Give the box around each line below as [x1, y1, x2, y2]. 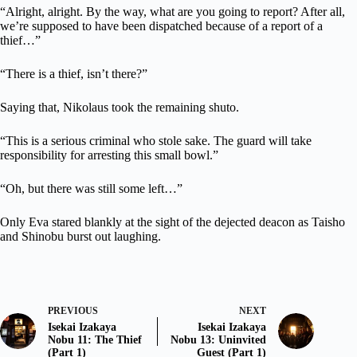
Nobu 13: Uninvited [171, 334, 267, 347]
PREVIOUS [48, 305, 98, 317]
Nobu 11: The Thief [48, 334, 142, 347]
